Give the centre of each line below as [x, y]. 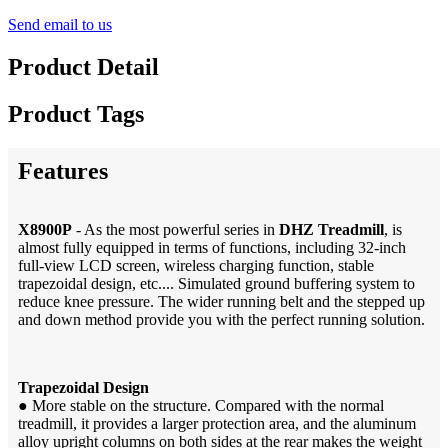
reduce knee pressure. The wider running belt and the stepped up [221, 301]
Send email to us [60, 24]
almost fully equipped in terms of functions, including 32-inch [212, 247]
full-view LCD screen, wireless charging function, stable [196, 265]
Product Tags [76, 113]
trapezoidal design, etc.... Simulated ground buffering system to [216, 283]
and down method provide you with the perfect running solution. [221, 319]
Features [63, 170]
